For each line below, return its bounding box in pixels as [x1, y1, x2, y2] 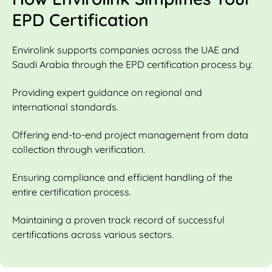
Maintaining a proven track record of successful [12, 213, 225, 226]
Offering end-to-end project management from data [12, 128, 248, 141]
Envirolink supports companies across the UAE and [12, 43, 239, 56]
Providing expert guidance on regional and [12, 86, 202, 98]
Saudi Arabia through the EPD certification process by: [12, 58, 253, 70]
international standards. [12, 100, 118, 113]
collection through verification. [12, 143, 145, 155]
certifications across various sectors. [12, 228, 174, 240]
